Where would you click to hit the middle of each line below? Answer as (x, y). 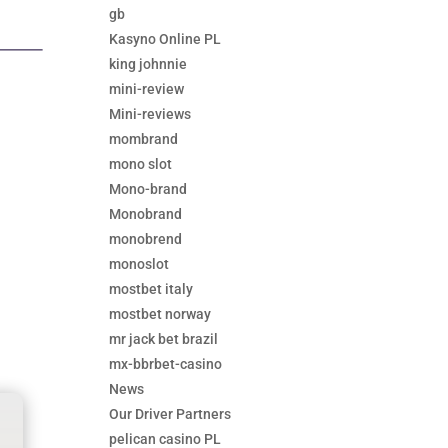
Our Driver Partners (170, 414)
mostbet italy (151, 289)
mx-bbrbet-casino (166, 364)
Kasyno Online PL (165, 39)
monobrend (146, 239)
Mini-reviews (150, 114)
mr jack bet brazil (164, 339)
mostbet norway (160, 314)
